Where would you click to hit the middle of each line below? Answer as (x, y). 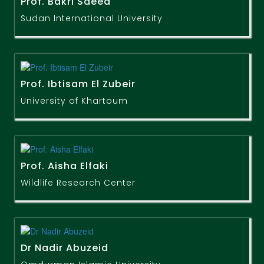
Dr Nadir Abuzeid (65, 248)
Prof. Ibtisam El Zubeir (78, 84)
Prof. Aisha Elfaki (65, 166)
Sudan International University (92, 19)
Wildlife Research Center (78, 182)
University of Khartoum (74, 100)
